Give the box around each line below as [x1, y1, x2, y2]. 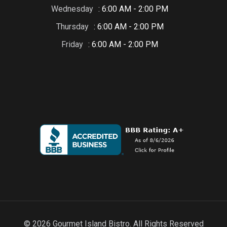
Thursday [56, 22, 89, 32]
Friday [61, 40, 83, 50]
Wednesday [51, 4, 93, 14]
